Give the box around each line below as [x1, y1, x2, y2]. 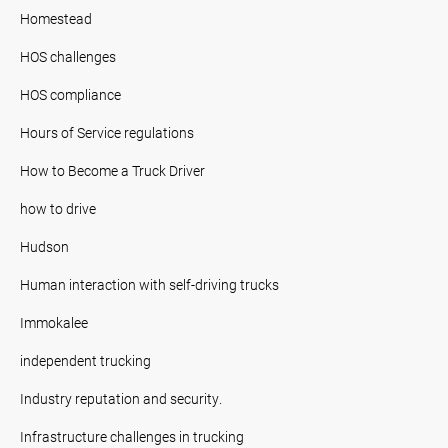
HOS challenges [20, 46, 116, 66]
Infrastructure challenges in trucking [20, 426, 244, 446]
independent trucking [20, 350, 151, 370]
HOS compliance [20, 84, 121, 104]
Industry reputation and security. [20, 388, 222, 408]
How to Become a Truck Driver [20, 160, 205, 180]
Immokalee [20, 312, 88, 332]
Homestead [20, 8, 92, 28]
